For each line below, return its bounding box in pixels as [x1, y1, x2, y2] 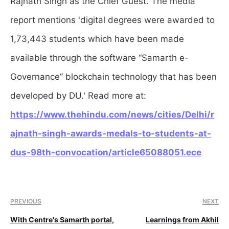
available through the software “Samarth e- [10, 53, 189, 63]
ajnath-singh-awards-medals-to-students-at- [10, 128, 211, 139]
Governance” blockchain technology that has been [10, 72, 217, 82]
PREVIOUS [10, 197, 41, 205]
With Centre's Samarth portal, [10, 215, 114, 224]
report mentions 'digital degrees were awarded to [10, 15, 215, 26]
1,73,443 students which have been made [10, 34, 184, 44]
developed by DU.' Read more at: [10, 90, 146, 101]
